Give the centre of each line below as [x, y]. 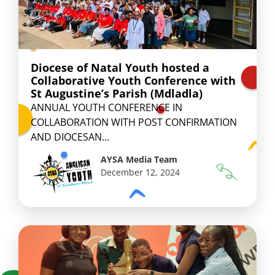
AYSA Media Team [139, 160]
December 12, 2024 [141, 172]
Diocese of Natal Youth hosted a [120, 67]
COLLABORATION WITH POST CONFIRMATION [134, 122]
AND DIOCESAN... [70, 137]
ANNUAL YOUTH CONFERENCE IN [107, 107]
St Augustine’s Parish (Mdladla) [117, 93]
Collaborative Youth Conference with [133, 80]
